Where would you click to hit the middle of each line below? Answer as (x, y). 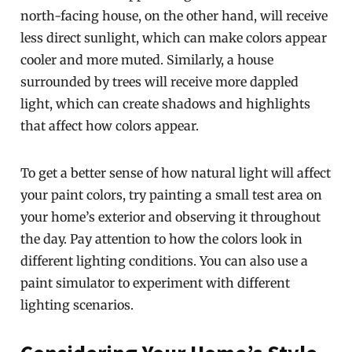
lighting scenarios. (77, 305)
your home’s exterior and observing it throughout (171, 217)
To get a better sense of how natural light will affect (176, 173)
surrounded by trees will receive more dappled (160, 82)
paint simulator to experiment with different (156, 283)
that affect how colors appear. (110, 126)
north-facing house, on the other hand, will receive (174, 16)
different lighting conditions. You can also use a (165, 261)
